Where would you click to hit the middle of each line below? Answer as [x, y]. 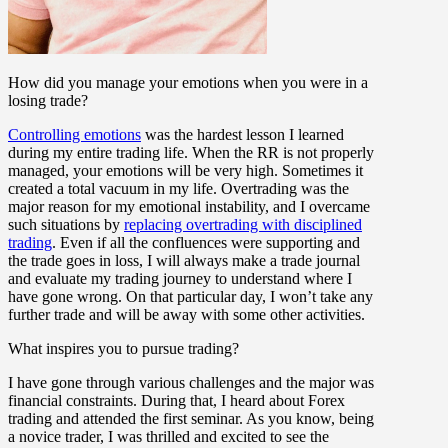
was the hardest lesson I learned [242, 134]
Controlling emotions [74, 134]
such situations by [66, 224]
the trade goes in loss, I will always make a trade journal [184, 260]
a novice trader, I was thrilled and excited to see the [168, 436]
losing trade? [48, 100]
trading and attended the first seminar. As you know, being [191, 418]
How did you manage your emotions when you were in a [188, 82]
